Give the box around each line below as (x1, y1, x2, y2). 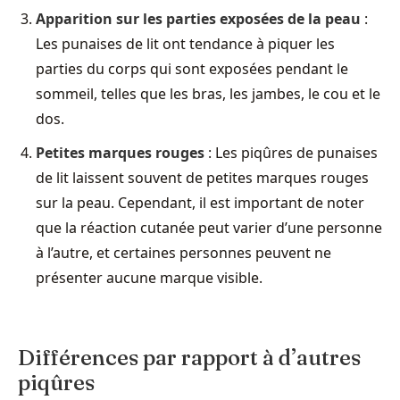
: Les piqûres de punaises (204, 142, 378, 162)
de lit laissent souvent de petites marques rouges (36, 167, 369, 187)
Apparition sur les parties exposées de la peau (36, 8, 361, 29)
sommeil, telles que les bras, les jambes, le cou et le (36, 83, 380, 104)
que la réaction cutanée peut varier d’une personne (36, 217, 382, 237)
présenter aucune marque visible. (36, 267, 262, 287)
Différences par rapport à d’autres (18, 344, 361, 371)
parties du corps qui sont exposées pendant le (36, 58, 348, 79)
